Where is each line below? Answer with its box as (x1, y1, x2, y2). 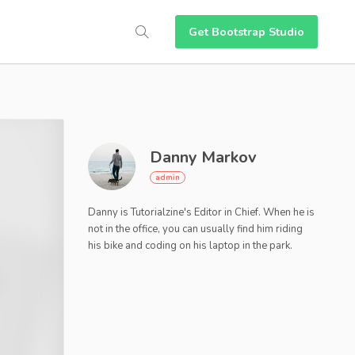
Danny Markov (150, 147, 257, 168)
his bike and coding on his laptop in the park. (88, 239, 292, 253)
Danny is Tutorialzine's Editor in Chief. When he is (88, 205, 315, 219)
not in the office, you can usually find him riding (88, 222, 303, 236)
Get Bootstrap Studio (189, 24, 304, 40)
